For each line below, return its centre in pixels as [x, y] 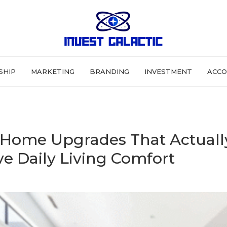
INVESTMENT [168, 71]
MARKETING [53, 71]
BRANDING [109, 71]
